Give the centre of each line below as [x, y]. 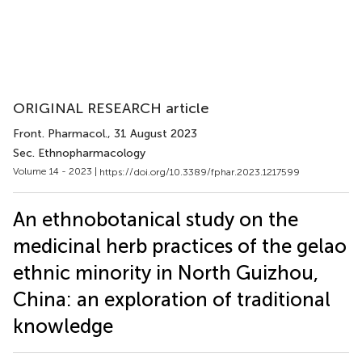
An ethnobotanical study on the [156, 219]
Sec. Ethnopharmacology [79, 153]
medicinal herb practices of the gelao [180, 246]
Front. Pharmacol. [60, 134]
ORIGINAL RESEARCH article [111, 108]
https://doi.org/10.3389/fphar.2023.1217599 [200, 172]
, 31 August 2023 [152, 134]
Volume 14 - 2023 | [56, 171]
